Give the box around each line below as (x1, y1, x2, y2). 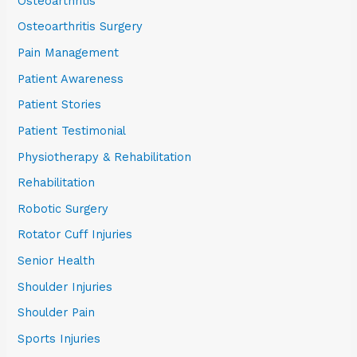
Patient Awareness (18, 71, 124, 86)
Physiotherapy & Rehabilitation (18, 149, 192, 164)
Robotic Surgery (18, 201, 109, 216)
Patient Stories (18, 97, 102, 112)
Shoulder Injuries (18, 279, 113, 294)
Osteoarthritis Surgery (18, 19, 143, 34)
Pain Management (18, 45, 120, 60)
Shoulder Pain (18, 305, 96, 320)
